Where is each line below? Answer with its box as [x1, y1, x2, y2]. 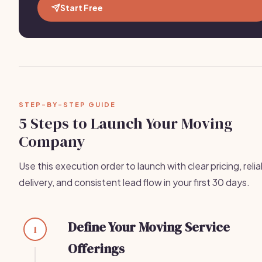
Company [19, 131, 85, 152]
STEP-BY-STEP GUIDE [19, 101, 116, 108]
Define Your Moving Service [68, 218, 230, 236]
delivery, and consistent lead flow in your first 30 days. [19, 176, 250, 188]
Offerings [68, 240, 125, 257]
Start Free [60, 2, 103, 13]
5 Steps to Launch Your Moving [19, 113, 233, 134]
